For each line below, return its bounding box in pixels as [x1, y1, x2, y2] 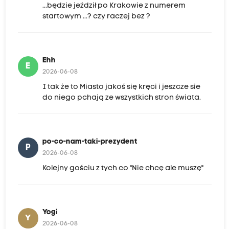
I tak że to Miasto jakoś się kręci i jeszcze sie [42, 83, 200, 91]
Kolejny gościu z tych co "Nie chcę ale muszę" [42, 165, 203, 173]
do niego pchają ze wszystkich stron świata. [42, 94, 201, 102]
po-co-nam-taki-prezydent [42, 138, 138, 146]
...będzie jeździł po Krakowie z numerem [42, 2, 186, 10]
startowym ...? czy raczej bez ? [42, 13, 150, 21]
